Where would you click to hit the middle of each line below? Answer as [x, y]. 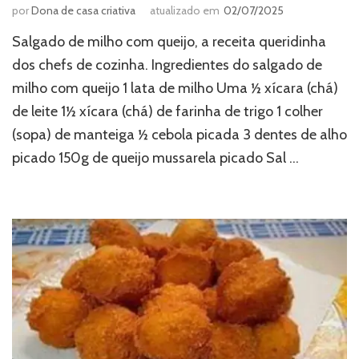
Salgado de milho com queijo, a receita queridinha [169, 42]
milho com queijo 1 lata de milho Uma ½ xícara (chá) [175, 89]
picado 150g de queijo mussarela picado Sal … [155, 158]
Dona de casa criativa [83, 11]
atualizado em [185, 11]
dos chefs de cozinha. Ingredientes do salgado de [167, 65]
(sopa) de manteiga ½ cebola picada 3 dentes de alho [179, 135]
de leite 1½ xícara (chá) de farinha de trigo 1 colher [167, 112]
